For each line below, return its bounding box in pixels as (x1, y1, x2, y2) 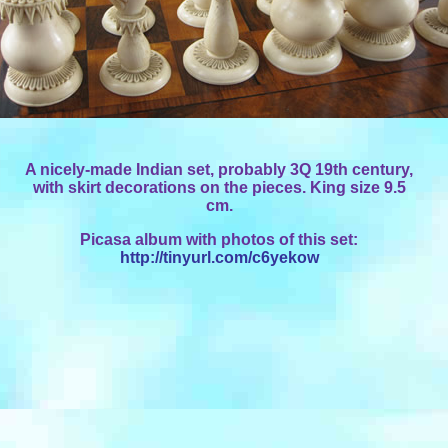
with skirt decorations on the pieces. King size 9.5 (32, 179, 406, 196)
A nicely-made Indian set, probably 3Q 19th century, (25, 161, 413, 178)
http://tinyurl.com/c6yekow (119, 249, 319, 266)
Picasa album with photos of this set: (80, 231, 358, 248)
